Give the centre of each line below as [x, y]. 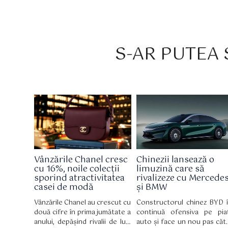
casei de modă [64, 187]
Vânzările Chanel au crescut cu [83, 203]
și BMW [152, 187]
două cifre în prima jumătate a [83, 213]
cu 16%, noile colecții [77, 169]
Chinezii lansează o [176, 160]
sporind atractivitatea [80, 178]
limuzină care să [171, 169]
